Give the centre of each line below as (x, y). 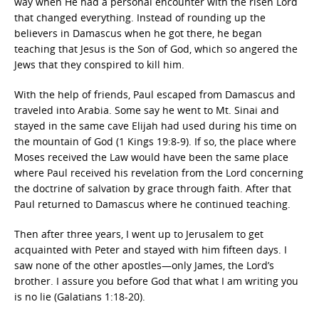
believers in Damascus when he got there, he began (138, 33)
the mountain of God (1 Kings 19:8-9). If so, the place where (155, 141)
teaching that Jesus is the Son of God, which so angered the (156, 49)
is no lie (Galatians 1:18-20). (80, 297)
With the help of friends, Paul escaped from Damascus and (155, 94)
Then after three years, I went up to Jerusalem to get (139, 234)
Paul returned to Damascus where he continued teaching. (152, 204)
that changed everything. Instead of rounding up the (140, 17)
